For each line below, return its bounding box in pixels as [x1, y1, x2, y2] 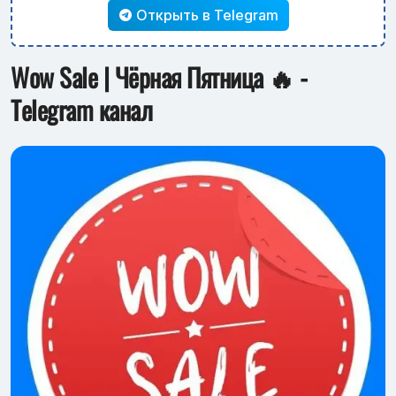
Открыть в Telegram [132, 6, 278, 25]
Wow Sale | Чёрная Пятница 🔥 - [11, 58, 308, 96]
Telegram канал [11, 91, 152, 129]
